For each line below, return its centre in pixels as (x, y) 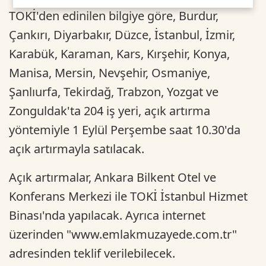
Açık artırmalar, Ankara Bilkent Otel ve (113, 177)
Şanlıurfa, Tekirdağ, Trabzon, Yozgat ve (114, 91)
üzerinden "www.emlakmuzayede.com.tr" (123, 234)
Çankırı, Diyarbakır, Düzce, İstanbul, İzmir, (122, 34)
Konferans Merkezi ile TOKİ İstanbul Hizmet (128, 196)
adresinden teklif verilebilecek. (92, 253)
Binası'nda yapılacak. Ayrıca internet (107, 215)
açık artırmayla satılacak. (77, 148)
